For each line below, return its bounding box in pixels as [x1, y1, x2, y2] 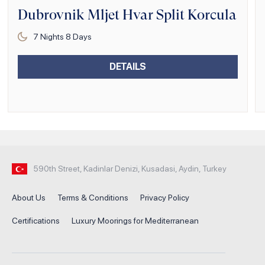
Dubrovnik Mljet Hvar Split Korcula [18, 6, 237, 23]
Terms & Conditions [57, 193, 128, 203]
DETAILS [109, 60, 146, 72]
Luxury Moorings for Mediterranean [72, 216, 199, 226]
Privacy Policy [140, 193, 189, 203]
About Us [12, 193, 46, 203]
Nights [38, 31, 66, 41]
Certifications [12, 216, 60, 226]
